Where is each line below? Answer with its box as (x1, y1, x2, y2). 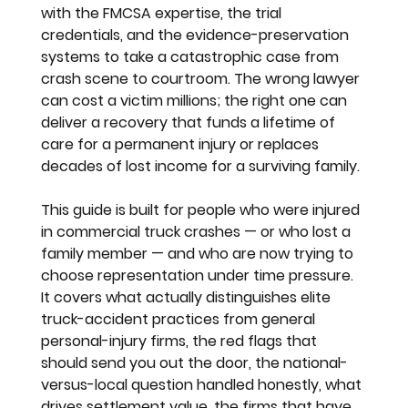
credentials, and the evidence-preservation (41, 24, 353, 46)
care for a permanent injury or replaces (41, 133, 323, 155)
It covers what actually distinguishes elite (41, 286, 335, 308)
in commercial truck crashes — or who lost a (41, 220, 355, 242)
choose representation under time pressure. (41, 264, 358, 286)
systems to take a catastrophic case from (41, 46, 343, 67)
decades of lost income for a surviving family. (41, 155, 361, 177)
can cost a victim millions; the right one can (41, 89, 352, 111)
